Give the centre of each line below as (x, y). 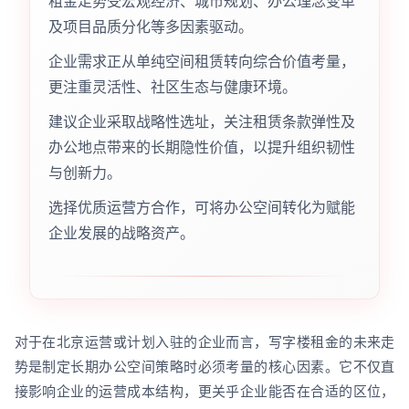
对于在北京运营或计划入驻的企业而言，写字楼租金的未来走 (204, 341)
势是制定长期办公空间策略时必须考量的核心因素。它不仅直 (204, 366)
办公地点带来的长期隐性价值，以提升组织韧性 (201, 147)
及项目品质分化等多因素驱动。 (150, 26)
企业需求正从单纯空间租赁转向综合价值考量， (201, 61)
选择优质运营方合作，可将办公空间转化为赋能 (201, 207)
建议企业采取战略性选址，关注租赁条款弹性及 (201, 121)
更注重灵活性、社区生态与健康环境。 (172, 86)
